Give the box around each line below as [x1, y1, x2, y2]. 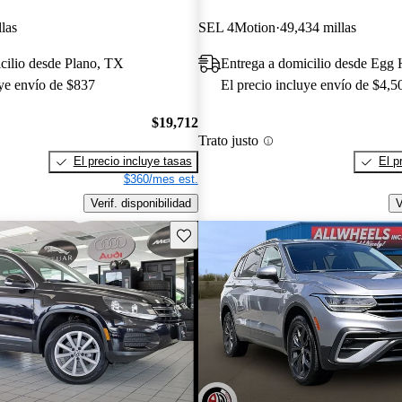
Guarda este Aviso [175, 226, 273, 240]
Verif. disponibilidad [90, 197, 191, 211]
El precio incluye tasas [73, 154, 192, 169]
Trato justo [197, 133, 258, 149]
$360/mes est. [123, 172, 198, 187]
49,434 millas [279, 19, 356, 35]
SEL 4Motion [197, 19, 275, 35]
